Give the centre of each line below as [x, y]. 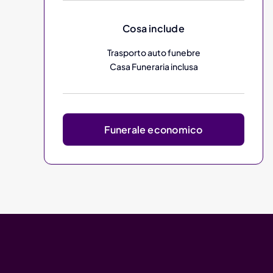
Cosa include [154, 28]
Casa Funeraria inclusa [154, 66]
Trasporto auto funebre [154, 52]
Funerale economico [154, 129]
